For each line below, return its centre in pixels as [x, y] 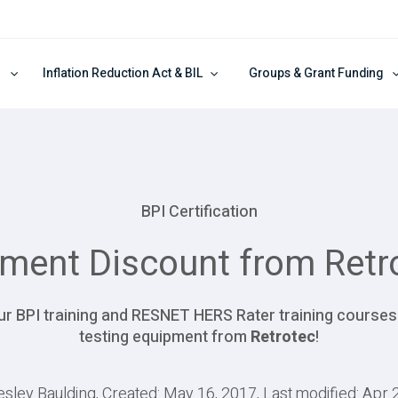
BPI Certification [199, 212]
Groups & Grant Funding [316, 73]
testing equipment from [165, 337]
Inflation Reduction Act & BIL [123, 73]
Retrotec [283, 337]
